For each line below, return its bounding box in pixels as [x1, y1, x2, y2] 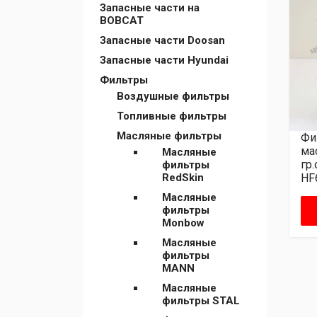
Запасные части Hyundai [100, 54, 229, 67]
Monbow [162, 217, 204, 229]
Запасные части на [100, 1, 200, 14]
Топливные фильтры [117, 110, 226, 122]
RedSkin [162, 171, 204, 184]
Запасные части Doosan [100, 34, 225, 47]
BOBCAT [100, 14, 144, 27]
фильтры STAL [162, 294, 240, 307]
